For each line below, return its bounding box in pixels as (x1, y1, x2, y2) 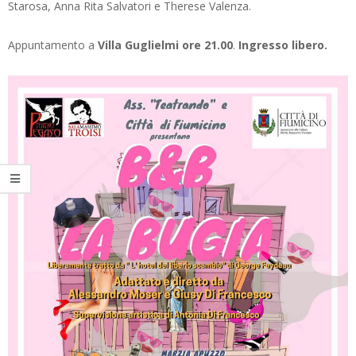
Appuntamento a (8, 37, 98, 52)
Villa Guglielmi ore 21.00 (98, 37, 233, 52)
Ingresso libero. (238, 37, 327, 52)
